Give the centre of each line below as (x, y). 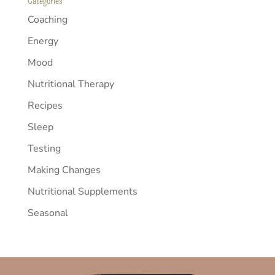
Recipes (45, 106)
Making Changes (64, 170)
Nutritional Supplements (82, 192)
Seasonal (48, 213)
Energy (43, 41)
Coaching (47, 20)
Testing (44, 149)
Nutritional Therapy (71, 84)
